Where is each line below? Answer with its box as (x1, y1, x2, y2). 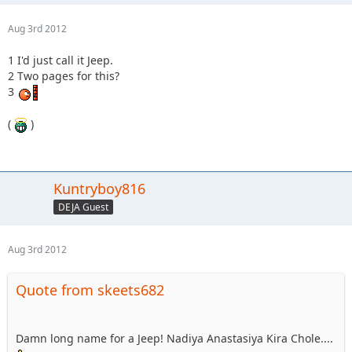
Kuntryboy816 (53, 178, 145, 198)
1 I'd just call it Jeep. (8, 52, 113, 68)
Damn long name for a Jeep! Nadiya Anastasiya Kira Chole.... (16, 330, 333, 346)
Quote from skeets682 (16, 280, 164, 299)
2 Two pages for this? (8, 68, 119, 83)
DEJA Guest (58, 200, 108, 214)
